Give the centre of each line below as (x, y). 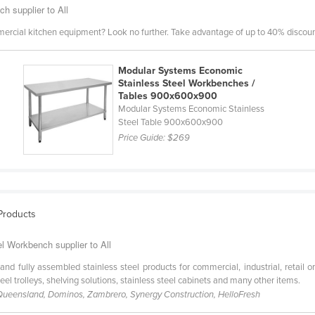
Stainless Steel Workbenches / (186, 84)
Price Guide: (142, 138)
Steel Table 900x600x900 (170, 123)
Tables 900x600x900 (167, 96)
